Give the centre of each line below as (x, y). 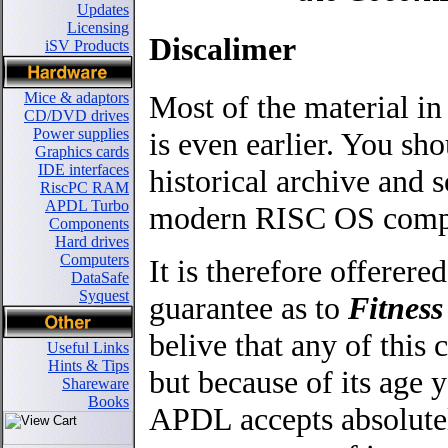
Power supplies (81, 133)
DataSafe (100, 277)
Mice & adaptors (76, 97)
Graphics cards (82, 151)
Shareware (95, 383)
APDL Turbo (87, 205)
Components (89, 223)
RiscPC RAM (84, 187)
